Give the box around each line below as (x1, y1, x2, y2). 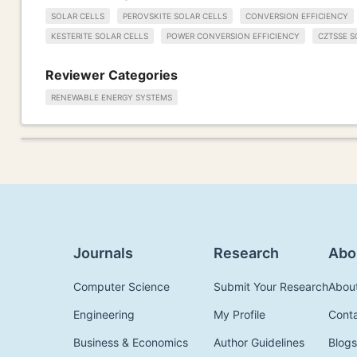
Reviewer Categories (45, 66, 178, 83)
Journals (73, 245, 133, 262)
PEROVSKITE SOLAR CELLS (123, 11, 227, 22)
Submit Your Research (214, 280, 328, 294)
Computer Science (73, 280, 170, 294)
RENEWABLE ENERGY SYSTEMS (51, 92, 172, 103)
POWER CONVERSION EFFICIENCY (167, 30, 300, 41)
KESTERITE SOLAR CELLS (51, 30, 148, 41)
